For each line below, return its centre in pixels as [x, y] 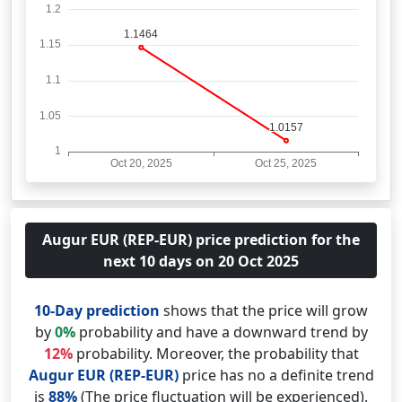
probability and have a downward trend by [221, 332]
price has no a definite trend [276, 375]
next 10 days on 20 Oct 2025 [201, 261]
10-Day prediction [97, 310]
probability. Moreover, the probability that [215, 354]
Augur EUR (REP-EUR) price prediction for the [201, 240]
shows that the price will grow [264, 310]
